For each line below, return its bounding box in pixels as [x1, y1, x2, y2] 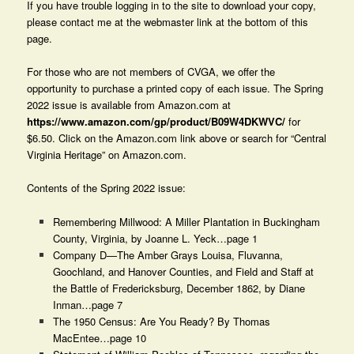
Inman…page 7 [52, 296, 122, 312]
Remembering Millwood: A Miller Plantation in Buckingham [52, 213, 320, 229]
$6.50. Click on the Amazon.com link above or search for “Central [27, 130, 327, 146]
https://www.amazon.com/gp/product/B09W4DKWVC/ [27, 114, 286, 130]
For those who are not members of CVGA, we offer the [27, 64, 276, 80]
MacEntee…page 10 [52, 330, 146, 345]
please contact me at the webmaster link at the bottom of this [27, 14, 309, 30]
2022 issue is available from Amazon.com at [27, 97, 232, 113]
